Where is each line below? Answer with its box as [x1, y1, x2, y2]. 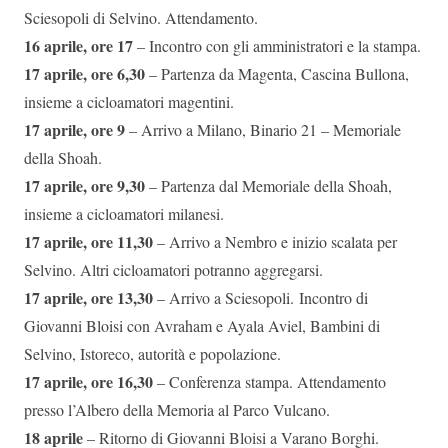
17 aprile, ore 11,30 [24, 230, 153, 254]
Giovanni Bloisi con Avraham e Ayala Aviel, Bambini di [24, 315, 380, 337]
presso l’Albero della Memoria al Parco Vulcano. [24, 399, 330, 421]
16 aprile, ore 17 [24, 34, 133, 58]
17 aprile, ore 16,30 [24, 370, 153, 394]
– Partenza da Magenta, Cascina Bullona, [145, 63, 409, 85]
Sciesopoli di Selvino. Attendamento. [24, 7, 258, 29]
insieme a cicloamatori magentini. [24, 91, 234, 113]
